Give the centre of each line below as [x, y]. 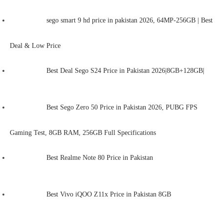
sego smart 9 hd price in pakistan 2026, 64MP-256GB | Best [130, 20]
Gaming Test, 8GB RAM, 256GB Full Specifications [83, 132]
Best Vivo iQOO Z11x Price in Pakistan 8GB [109, 194]
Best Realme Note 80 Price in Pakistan [102, 157]
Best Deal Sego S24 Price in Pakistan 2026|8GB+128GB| [125, 70]
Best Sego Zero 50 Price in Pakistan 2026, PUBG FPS [122, 107]
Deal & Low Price [35, 45]
